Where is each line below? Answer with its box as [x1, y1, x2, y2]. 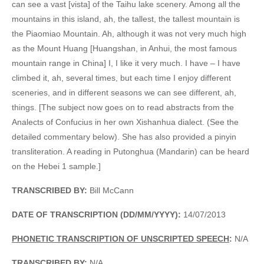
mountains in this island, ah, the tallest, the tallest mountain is [12, 14, 240, 24]
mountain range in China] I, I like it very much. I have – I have [12, 58, 240, 68]
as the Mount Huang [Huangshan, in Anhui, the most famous [12, 43, 237, 53]
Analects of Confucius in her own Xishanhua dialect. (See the [12, 117, 239, 127]
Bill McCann [87, 185, 134, 195]
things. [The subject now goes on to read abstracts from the [12, 102, 234, 112]
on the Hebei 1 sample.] [12, 161, 101, 171]
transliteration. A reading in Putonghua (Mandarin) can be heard [12, 146, 249, 156]
